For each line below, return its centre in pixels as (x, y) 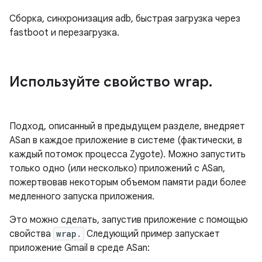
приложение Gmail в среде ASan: (80, 248)
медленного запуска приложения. (82, 196)
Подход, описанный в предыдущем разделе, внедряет (127, 126)
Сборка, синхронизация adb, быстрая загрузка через (125, 19)
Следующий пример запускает (152, 234)
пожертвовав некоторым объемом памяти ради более (128, 182)
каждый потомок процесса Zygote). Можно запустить (127, 154)
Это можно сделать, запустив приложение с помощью (129, 220)
